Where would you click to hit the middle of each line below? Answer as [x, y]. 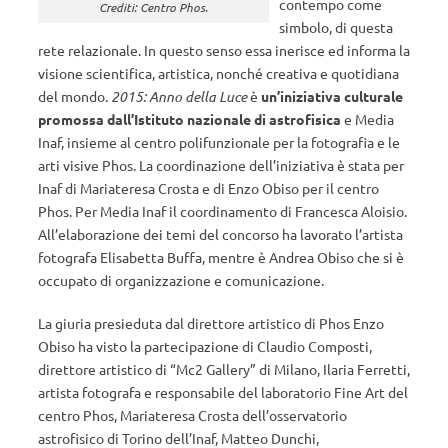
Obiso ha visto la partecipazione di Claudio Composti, [205, 345]
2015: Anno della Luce [179, 96]
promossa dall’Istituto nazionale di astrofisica [191, 118]
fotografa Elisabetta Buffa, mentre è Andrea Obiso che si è [221, 256]
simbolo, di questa [336, 26]
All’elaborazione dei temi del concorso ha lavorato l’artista [220, 233]
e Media [369, 118]
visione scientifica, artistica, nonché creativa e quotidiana [218, 72]
